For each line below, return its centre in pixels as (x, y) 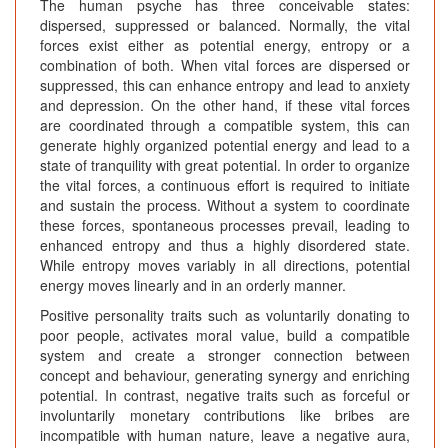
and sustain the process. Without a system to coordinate (225, 205)
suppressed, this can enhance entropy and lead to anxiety (225, 85)
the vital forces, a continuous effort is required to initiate (225, 185)
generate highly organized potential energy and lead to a (225, 145)
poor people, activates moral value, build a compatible (225, 335)
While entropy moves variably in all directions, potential (225, 265)
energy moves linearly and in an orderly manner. (193, 285)
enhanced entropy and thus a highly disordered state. (225, 245)
